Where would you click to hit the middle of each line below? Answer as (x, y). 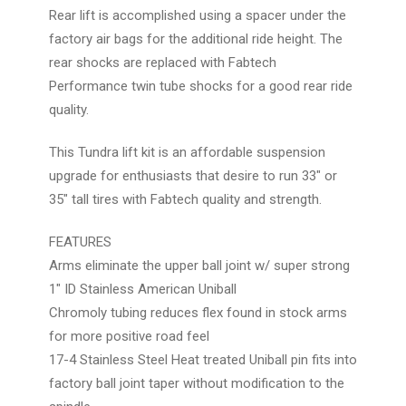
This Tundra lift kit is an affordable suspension (187, 152)
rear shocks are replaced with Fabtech (163, 62)
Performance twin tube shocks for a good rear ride (201, 86)
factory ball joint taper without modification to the (197, 383)
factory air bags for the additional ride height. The (196, 39)
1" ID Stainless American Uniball (143, 289)
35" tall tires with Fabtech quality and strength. (185, 199)
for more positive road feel (129, 336)
